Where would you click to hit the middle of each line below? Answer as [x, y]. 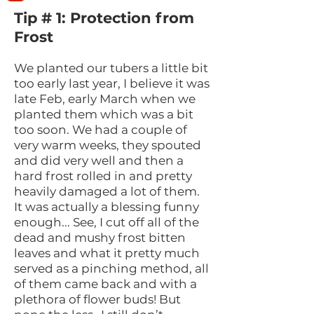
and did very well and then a [99, 161]
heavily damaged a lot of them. [107, 192]
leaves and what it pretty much [107, 253]
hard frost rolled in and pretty [103, 176]
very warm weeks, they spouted [108, 145]
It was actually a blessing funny [107, 207]
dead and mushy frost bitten [100, 238]
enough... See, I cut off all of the [107, 223]
